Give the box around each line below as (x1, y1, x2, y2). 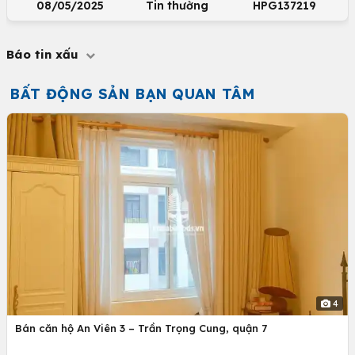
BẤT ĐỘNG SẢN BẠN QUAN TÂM (10, 85, 255, 103)
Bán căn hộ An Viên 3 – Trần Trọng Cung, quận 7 (15, 322, 267, 335)
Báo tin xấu (6, 47, 82, 62)
